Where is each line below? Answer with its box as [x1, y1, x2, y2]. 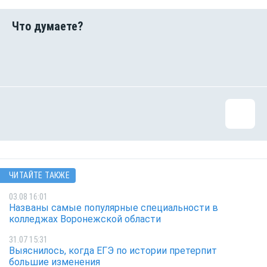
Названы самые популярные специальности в [9, 201, 218, 213]
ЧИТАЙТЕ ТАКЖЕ [9, 170, 70, 181]
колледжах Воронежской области [9, 213, 161, 225]
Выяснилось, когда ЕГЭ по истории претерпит [9, 245, 217, 257]
